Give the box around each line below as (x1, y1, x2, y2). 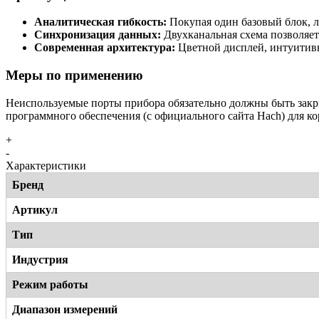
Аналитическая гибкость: (34, 16, 167, 28)
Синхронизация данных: (34, 28, 161, 41)
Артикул (12, 203, 58, 216)
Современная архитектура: (34, 41, 175, 54)
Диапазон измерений (12, 303, 117, 315)
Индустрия (12, 253, 68, 266)
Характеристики (6, 159, 86, 172)
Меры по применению (6, 68, 143, 83)
